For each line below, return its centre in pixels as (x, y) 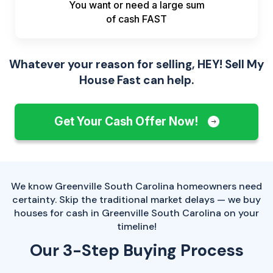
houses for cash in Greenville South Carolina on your (136, 213)
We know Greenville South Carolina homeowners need (136, 186)
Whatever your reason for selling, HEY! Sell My (136, 65)
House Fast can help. (136, 80)
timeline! (136, 227)
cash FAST (143, 19)
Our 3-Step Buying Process (136, 250)
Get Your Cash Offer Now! (127, 122)
